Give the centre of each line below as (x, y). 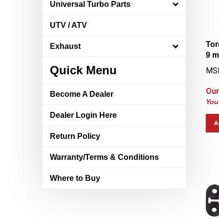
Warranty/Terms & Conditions (104, 157)
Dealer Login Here (83, 115)
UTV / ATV (68, 25)
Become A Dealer (82, 94)
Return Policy (75, 136)
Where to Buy (75, 178)
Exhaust (65, 46)
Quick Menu (83, 70)
